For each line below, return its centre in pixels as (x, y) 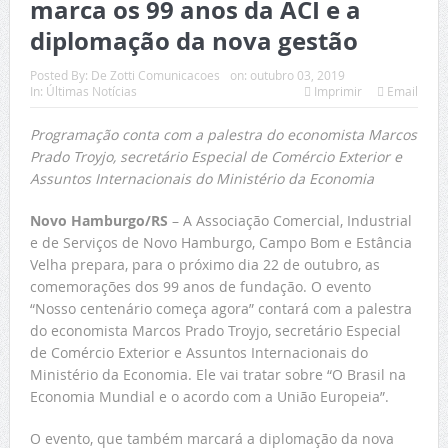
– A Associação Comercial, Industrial (289, 220)
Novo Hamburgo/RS (98, 220)
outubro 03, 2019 (297, 74)
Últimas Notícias (91, 90)
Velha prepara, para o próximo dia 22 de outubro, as (204, 264)
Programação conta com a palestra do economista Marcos (223, 134)
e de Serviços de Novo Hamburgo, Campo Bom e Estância (220, 242)
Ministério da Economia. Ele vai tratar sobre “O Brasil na (217, 374)
